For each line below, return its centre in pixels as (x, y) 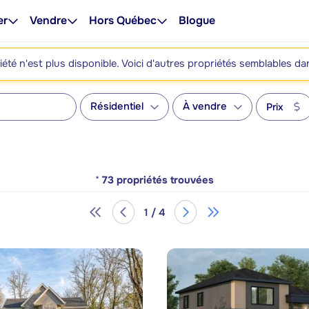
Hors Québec (123, 20)
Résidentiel (117, 107)
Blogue (197, 20)
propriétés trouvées (165, 180)
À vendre (205, 107)
